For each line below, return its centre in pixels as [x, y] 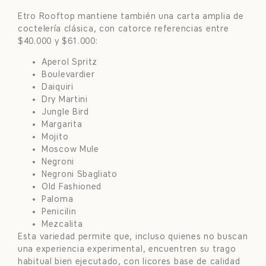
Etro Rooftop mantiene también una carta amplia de [131, 17]
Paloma [58, 199]
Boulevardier [68, 75]
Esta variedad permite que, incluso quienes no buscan [133, 237]
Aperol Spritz [70, 62]
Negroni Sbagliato [80, 175]
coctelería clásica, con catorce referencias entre [123, 29]
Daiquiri [58, 87]
